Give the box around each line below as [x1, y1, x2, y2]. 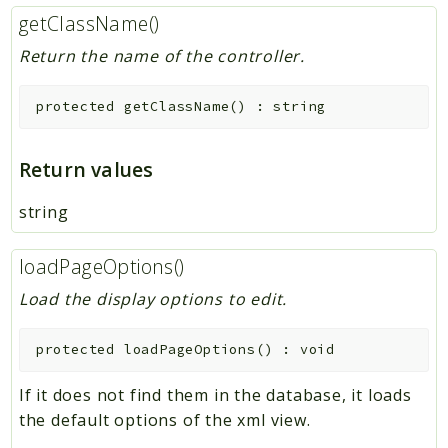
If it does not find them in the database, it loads [18, 383, 412, 406]
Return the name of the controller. [18, 44, 305, 67]
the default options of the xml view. [18, 408, 311, 431]
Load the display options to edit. [18, 287, 288, 310]
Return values [18, 155, 154, 183]
